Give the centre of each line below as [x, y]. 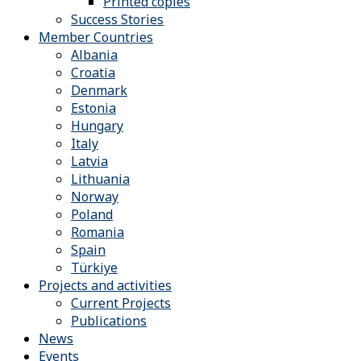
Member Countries [96, 37]
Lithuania [100, 179]
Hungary [97, 126]
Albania [94, 55]
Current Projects [121, 303]
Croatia [93, 73]
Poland [92, 215]
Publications [109, 321]
